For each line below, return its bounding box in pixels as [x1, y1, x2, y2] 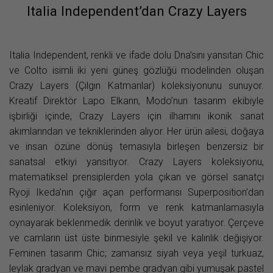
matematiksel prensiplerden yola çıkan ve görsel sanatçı [9, 171, 264, 183]
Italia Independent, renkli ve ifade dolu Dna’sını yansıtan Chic [9, 49, 264, 62]
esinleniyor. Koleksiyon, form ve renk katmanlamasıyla [9, 202, 264, 214]
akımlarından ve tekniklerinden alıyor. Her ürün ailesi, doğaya [9, 126, 264, 138]
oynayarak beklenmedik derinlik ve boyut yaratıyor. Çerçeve [9, 217, 264, 229]
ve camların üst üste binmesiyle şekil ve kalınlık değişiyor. [9, 232, 264, 244]
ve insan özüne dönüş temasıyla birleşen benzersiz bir [9, 141, 264, 153]
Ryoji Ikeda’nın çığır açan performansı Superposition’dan [9, 186, 264, 199]
